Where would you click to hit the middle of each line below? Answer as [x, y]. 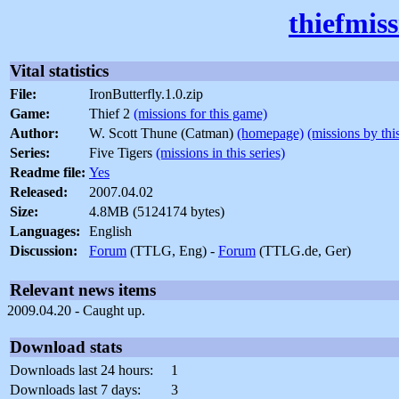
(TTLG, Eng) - [172, 251]
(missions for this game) [200, 114]
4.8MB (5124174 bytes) [157, 212]
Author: [34, 134]
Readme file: [48, 173]
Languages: [45, 232]
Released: [39, 192]
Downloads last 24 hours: [81, 370]
